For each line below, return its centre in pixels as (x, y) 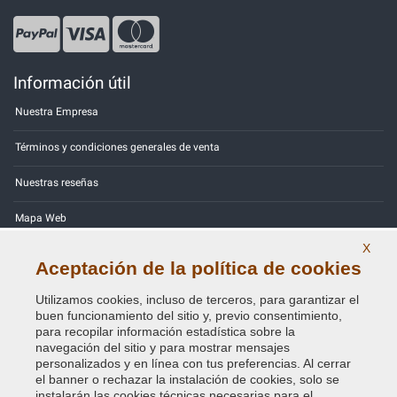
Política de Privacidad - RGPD (85, 324)
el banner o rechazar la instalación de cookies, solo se (187, 379)
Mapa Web (41, 218)
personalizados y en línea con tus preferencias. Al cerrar (193, 363)
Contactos (40, 253)
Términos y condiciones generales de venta (117, 147)
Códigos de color (55, 288)
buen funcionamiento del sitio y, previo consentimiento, (189, 315)
